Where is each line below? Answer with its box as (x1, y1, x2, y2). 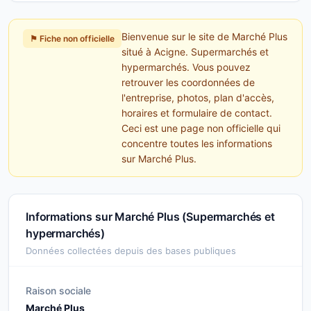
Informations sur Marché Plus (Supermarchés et (26, 210, 275, 224)
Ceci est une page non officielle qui (121, 122, 280, 134)
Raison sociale (26, 285, 91, 296)
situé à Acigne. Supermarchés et (121, 46, 269, 58)
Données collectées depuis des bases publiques (26, 245, 236, 256)
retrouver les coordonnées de (121, 76, 255, 88)
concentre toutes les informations (121, 137, 272, 149)
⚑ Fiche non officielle (30, 33, 115, 44)
